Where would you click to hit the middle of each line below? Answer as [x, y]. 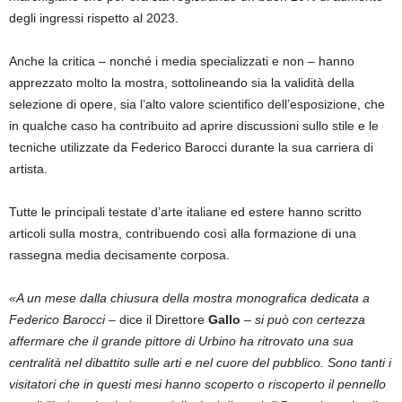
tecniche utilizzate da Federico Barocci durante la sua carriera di [191, 147]
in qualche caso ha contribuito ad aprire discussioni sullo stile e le [194, 126]
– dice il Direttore [158, 319]
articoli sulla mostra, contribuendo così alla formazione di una [183, 233]
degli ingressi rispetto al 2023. [94, 18]
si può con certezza [308, 319]
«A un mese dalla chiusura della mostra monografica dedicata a [189, 298]
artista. [28, 169]
